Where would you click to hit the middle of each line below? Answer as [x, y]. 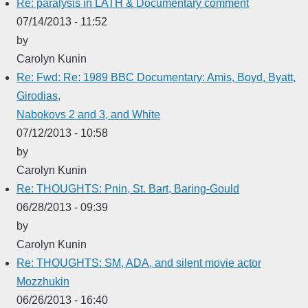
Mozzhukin [43, 281]
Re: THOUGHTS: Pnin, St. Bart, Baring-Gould [128, 188]
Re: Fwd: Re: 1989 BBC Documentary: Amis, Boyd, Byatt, [156, 77]
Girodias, [38, 96]
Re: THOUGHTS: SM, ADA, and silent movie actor [139, 263]
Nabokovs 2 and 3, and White [88, 114]
